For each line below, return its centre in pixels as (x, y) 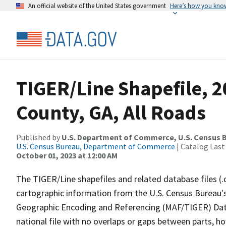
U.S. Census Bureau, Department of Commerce (96, 146)
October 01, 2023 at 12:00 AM (67, 155)
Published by (39, 137)
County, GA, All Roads (111, 112)
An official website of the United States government (97, 6)
